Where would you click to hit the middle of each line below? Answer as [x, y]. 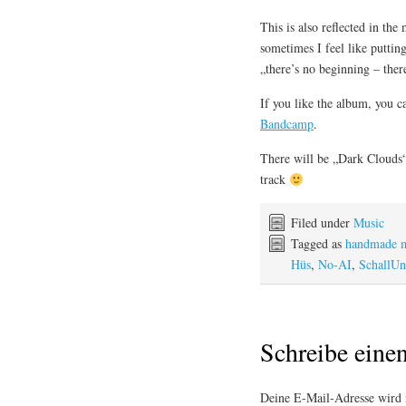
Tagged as [318, 244]
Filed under [322, 223]
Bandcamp [287, 124]
